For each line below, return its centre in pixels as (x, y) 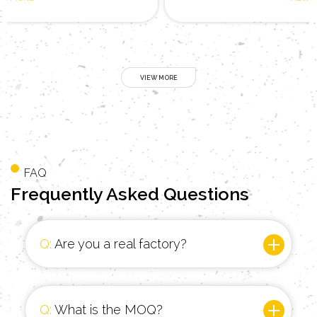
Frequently (58, 195)
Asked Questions (178, 195)
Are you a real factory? (119, 244)
